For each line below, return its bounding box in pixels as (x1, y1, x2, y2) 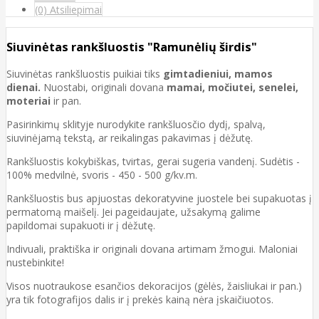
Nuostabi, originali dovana (41, 80, 167, 94)
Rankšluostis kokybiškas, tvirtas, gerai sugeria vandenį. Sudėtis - (6, 154, 300, 168)
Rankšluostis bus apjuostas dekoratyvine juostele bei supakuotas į (6, 191, 312, 205)
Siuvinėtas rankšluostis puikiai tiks (6, 66, 163, 80)
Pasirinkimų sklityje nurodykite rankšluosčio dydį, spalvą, (6, 117, 266, 131)
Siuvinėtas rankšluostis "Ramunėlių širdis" (6, 39, 257, 56)
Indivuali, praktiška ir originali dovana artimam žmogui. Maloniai (6, 241, 298, 256)
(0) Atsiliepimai (35, 2, 102, 16)
